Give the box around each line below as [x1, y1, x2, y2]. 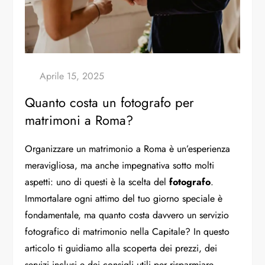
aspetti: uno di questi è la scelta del [25, 174, 170, 189]
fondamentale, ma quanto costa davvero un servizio [25, 208, 230, 222]
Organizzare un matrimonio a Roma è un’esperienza [25, 141, 231, 156]
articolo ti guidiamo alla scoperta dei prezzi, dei [25, 241, 218, 255]
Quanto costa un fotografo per [25, 92, 195, 112]
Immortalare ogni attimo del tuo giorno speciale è [25, 191, 223, 205]
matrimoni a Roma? [25, 110, 134, 130]
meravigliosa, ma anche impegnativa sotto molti [25, 158, 215, 172]
